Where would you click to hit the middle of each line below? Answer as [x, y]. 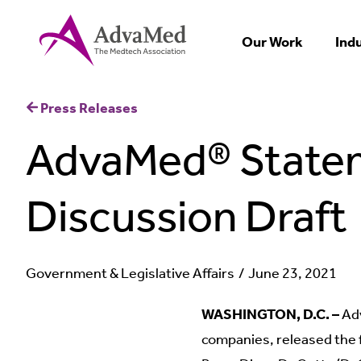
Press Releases [88, 108]
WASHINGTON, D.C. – [270, 314]
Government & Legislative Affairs [130, 273]
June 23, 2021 [293, 273]
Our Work [272, 41]
